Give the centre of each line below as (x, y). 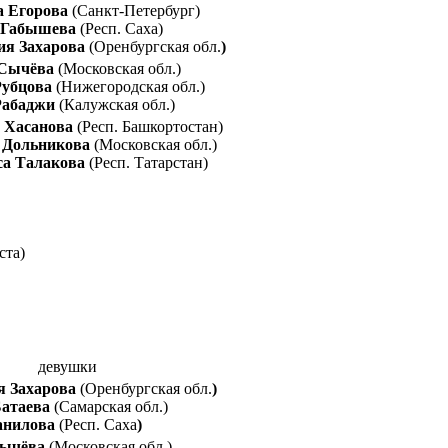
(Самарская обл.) (111, 407)
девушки (67, 367)
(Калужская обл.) (117, 104)
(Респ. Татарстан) (148, 162)
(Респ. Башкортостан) (150, 126)
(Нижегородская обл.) (130, 86)
